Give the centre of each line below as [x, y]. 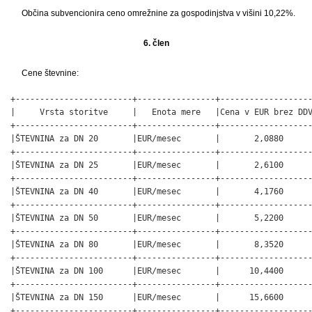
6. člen [156, 43]
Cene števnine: [50, 73]
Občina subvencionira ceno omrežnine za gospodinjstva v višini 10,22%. [158, 13]
